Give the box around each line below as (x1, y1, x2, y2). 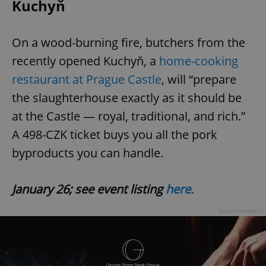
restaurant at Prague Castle (12, 71, 161, 87)
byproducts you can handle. (12, 144, 163, 161)
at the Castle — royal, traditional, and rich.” (12, 107, 245, 124)
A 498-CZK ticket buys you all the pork (12, 126, 217, 142)
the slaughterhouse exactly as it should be (12, 89, 242, 106)
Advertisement (218, 205, 263, 215)
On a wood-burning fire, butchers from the (12, 34, 245, 50)
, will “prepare (161, 71, 236, 87)
